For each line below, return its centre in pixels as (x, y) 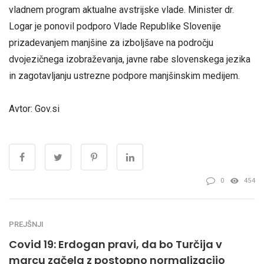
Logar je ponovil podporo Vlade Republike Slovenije (115, 27)
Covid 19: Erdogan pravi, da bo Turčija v (115, 244)
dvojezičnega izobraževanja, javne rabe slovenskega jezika (130, 60)
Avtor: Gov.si (34, 108)
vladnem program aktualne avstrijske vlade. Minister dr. (121, 10)
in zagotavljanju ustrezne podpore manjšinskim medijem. (124, 76)
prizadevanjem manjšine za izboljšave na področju (111, 43)
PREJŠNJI (26, 224)
